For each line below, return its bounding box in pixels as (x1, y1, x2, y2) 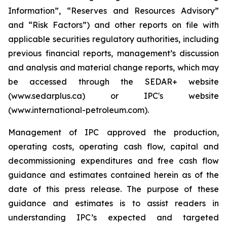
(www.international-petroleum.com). (8, 105, 149, 115)
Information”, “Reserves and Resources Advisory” (8, 6, 219, 16)
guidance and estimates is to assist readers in (8, 198, 219, 208)
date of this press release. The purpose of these (8, 184, 219, 194)
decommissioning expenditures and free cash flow (8, 156, 219, 166)
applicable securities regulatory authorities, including (8, 34, 219, 44)
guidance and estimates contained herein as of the (8, 170, 219, 180)
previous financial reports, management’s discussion (8, 48, 219, 58)
